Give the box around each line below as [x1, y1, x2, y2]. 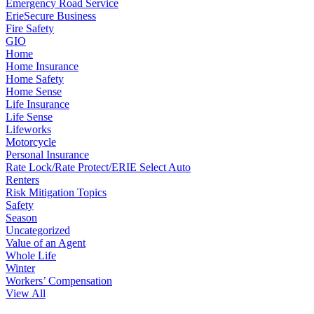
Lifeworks [6, 123, 51, 135]
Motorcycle [6, 135, 56, 148]
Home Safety [6, 72, 64, 85]
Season [6, 211, 37, 224]
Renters [6, 173, 39, 186]
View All [6, 287, 46, 299]
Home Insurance [6, 60, 78, 72]
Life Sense [6, 110, 53, 123]
